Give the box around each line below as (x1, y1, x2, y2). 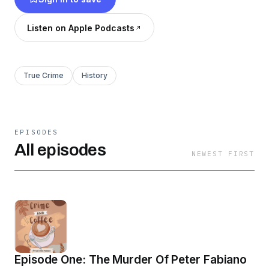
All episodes (14, 141, 106, 159)
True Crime (23, 71, 64, 80)
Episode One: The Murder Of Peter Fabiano (14, 253, 247, 267)
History (82, 71, 107, 80)
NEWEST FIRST (191, 150, 255, 158)
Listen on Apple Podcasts (27, 22, 134, 33)
